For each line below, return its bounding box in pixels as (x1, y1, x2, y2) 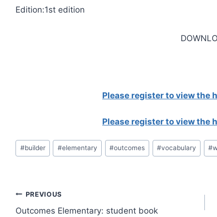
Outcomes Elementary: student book (15, 206, 158, 216)
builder (24, 144, 46, 152)
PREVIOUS (25, 190, 62, 198)
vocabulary (161, 144, 196, 152)
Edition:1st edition (15, 5, 85, 15)
